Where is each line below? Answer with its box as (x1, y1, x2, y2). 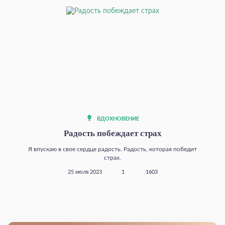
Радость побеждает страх (63, 129, 162, 139)
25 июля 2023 (67, 170, 102, 175)
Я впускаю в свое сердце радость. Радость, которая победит (28, 146, 197, 153)
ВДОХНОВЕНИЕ (95, 117, 139, 122)
